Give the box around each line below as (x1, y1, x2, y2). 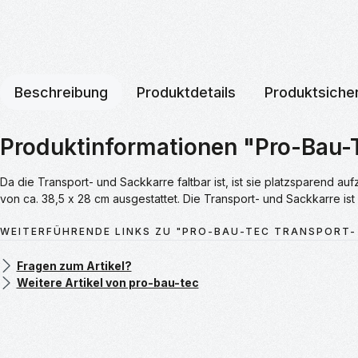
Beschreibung (14, 83, 108, 101)
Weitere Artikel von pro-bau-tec (16, 275, 199, 289)
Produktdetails (137, 83, 236, 101)
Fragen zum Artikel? (16, 258, 132, 272)
